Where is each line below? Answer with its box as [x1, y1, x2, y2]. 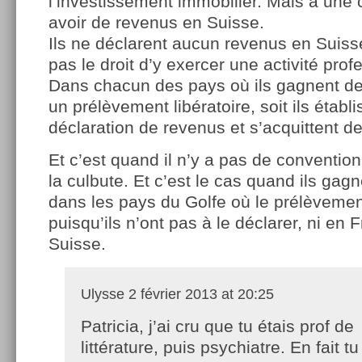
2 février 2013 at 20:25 [124, 285, 274, 302]
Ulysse [81, 285, 124, 302]
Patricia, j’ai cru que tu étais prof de [81, 316, 354, 335]
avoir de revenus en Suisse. [48, 12, 264, 32]
